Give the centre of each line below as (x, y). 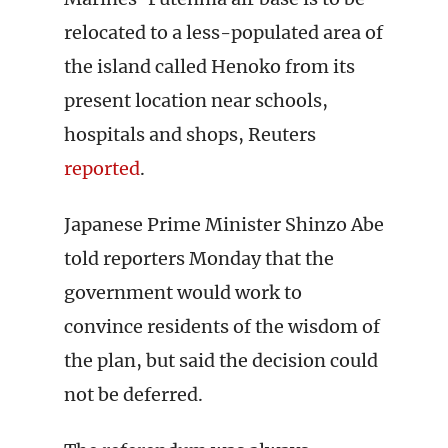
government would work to (183, 292)
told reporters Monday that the (199, 258)
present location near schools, (196, 100)
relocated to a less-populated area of (223, 32)
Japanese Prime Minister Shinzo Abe (224, 224)
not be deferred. (133, 394)
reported (102, 168)
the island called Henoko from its (209, 66)
